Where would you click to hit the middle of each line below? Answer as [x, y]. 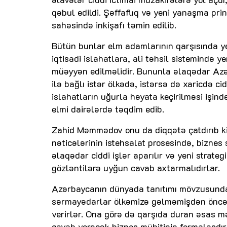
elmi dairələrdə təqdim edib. [108, 109]
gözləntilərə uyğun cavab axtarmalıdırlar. [136, 167]
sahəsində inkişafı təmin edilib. [114, 25]
